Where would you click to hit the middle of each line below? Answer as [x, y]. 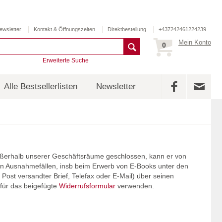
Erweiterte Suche [66, 60]
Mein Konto [194, 42]
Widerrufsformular [87, 186]
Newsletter [116, 86]
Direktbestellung [127, 29]
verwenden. [135, 186]
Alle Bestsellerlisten [41, 86]
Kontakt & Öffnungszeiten [64, 29]
